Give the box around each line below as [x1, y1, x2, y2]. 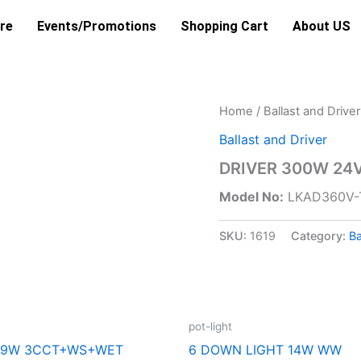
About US [293, 19, 351, 34]
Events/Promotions [37, 19, 157, 34]
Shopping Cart [180, 19, 269, 34]
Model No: [219, 188, 284, 205]
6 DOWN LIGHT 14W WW [189, 342, 342, 359]
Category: [291, 228, 349, 243]
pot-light [189, 320, 232, 334]
